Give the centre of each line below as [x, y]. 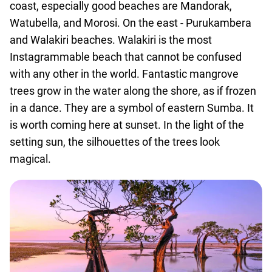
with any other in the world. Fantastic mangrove [124, 74]
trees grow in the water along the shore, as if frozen [133, 91]
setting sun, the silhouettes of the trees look [115, 142]
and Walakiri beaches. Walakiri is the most [111, 40]
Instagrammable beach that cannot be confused [126, 57]
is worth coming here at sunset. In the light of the [127, 125]
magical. [30, 159]
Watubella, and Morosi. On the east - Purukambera [131, 23]
